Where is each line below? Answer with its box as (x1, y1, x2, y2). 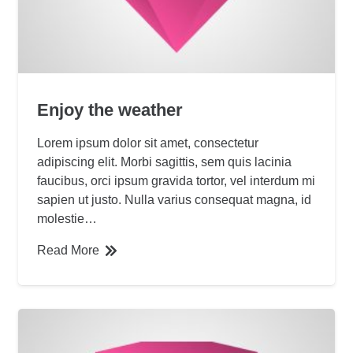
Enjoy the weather (37, 100, 184, 121)
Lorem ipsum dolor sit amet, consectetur (37, 136, 259, 150)
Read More (37, 243, 100, 258)
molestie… (37, 212, 98, 226)
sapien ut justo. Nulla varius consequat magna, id (37, 193, 312, 207)
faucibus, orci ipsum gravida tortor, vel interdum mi (37, 174, 316, 188)
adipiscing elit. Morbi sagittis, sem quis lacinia (37, 155, 292, 169)
